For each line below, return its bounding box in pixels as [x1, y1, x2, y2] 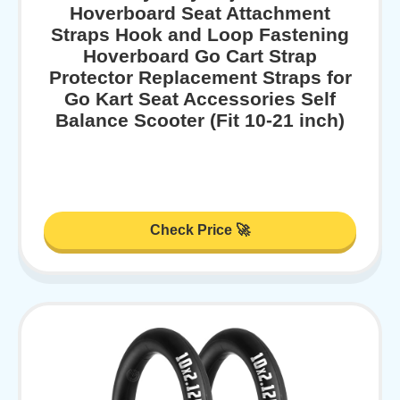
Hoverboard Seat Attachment [70, 3, 330, 24]
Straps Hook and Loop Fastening [51, 24, 349, 46]
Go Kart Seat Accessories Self [64, 88, 336, 110]
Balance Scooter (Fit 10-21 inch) [55, 110, 345, 131]
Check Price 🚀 [150, 221, 250, 237]
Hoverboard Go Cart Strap [83, 46, 317, 67]
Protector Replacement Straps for [48, 67, 352, 88]
